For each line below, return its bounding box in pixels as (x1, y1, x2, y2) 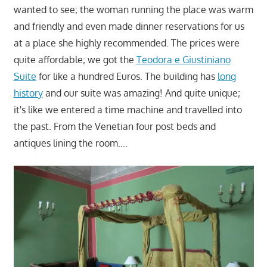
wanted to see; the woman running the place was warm (13, 3, 253, 15)
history (13, 86, 43, 99)
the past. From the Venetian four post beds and (13, 120, 216, 132)
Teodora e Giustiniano (136, 53, 231, 66)
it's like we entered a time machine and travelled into (13, 103, 242, 116)
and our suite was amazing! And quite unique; (42, 86, 240, 99)
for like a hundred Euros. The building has (36, 70, 218, 82)
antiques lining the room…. (13, 136, 128, 149)
